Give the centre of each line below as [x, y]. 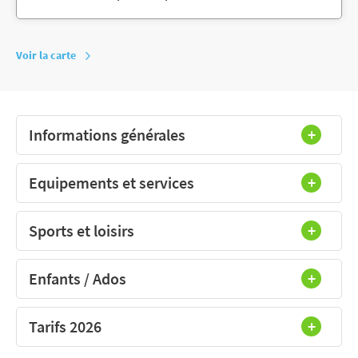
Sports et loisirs [82, 230]
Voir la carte [46, 55]
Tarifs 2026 [65, 326]
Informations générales [107, 134]
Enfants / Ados [78, 278]
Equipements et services [111, 182]
